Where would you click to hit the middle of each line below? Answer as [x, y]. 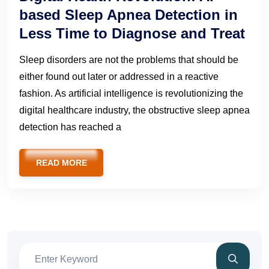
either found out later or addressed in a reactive [119, 77]
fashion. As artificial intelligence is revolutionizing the [131, 94]
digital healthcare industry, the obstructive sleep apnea [134, 110]
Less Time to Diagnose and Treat [132, 34]
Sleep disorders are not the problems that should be [129, 60]
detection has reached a [70, 127]
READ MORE [61, 163]
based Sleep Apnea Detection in [128, 15]
